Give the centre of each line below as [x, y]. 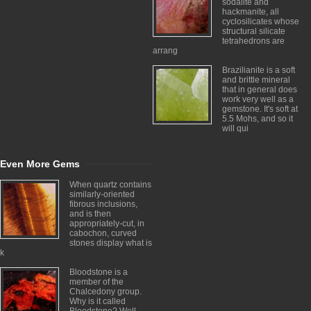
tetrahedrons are [253, 41]
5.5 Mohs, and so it [258, 119]
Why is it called [98, 301]
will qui [235, 128]
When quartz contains [110, 185]
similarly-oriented [102, 194]
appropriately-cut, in [107, 224]
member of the [96, 282]
